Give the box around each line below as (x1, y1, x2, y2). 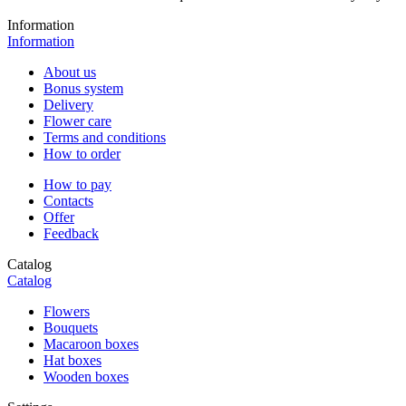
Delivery (43, 97, 93, 113)
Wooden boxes (43, 369, 129, 385)
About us (43, 64, 96, 81)
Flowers (43, 304, 90, 320)
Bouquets (43, 320, 98, 336)
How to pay (43, 177, 111, 193)
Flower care (43, 113, 111, 130)
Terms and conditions (43, 130, 166, 146)
